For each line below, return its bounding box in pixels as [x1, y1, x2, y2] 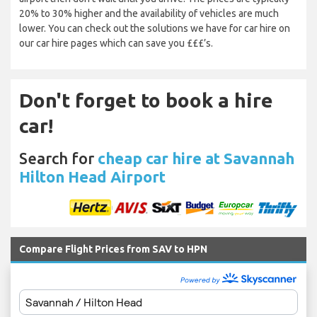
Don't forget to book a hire [19, 89, 273, 112]
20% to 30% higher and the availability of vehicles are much [19, 8, 279, 20]
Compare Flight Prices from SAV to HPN [19, 243, 207, 255]
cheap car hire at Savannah [98, 149, 294, 168]
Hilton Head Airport [19, 168, 166, 186]
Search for [19, 149, 98, 168]
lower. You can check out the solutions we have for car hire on [19, 23, 290, 35]
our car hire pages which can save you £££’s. [19, 38, 213, 50]
